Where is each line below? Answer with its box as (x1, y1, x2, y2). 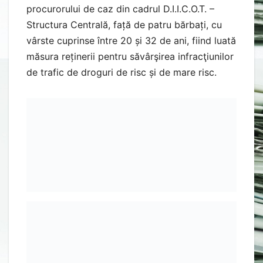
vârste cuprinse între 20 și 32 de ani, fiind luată (26, 34, 236, 46)
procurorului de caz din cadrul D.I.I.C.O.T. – (26, 2, 214, 15)
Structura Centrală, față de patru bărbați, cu (26, 18, 222, 31)
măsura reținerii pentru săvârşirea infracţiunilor (26, 50, 234, 62)
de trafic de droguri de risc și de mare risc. (26, 66, 217, 78)
